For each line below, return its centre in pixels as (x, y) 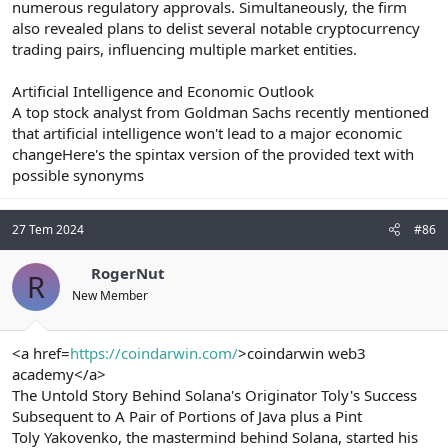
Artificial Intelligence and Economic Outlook (163, 90)
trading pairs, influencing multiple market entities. (184, 48)
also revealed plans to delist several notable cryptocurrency (216, 27)
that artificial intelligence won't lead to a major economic (207, 132)
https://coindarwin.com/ (154, 353)
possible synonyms (78, 174)
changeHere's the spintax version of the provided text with (213, 153)
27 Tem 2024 (48, 229)
